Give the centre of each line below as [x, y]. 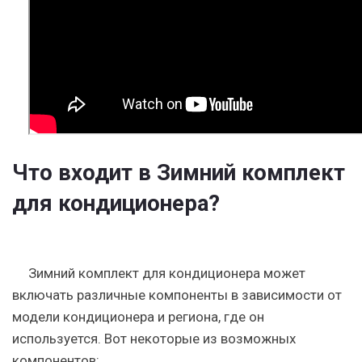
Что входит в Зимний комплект [179, 173]
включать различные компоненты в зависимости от [177, 295]
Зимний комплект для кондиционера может [167, 273]
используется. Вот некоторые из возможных [154, 339]
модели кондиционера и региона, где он [138, 317]
